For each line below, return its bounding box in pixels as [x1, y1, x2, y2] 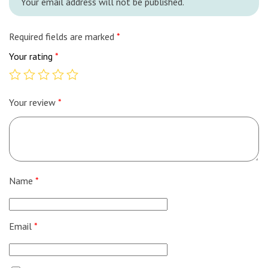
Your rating [9, 50, 55, 63]
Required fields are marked [9, 31, 117, 43]
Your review [9, 96, 58, 109]
